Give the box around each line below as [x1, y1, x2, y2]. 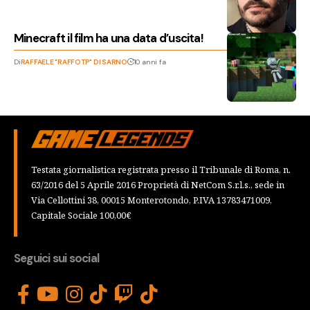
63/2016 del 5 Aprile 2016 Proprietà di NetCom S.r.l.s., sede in [31, 178, 284, 191]
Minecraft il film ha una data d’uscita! [14, 30, 203, 46]
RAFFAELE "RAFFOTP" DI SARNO [20, 57, 127, 66]
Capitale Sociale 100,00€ [31, 208, 131, 221]
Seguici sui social [14, 250, 100, 266]
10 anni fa [134, 57, 166, 66]
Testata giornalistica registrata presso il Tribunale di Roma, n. [31, 163, 291, 176]
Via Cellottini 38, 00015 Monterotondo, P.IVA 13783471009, [31, 193, 272, 206]
